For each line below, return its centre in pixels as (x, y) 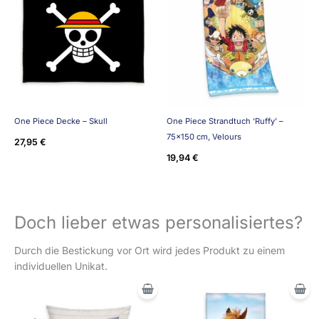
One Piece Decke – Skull (61, 121)
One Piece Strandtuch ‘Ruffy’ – (225, 121)
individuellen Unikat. (61, 266)
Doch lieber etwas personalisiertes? (158, 222)
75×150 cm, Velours (204, 137)
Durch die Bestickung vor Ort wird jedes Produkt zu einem (150, 250)
